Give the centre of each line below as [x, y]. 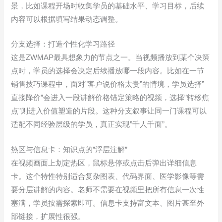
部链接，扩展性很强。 [48, 216]
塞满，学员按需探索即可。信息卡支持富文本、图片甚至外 [108, 203]
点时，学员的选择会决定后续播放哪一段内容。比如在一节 [108, 71]
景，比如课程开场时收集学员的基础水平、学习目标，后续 [108, 6]
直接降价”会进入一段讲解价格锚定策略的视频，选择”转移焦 [110, 98]
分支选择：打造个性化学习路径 [63, 44]
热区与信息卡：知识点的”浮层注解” [69, 149]
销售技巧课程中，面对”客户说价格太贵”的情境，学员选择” [108, 84]
